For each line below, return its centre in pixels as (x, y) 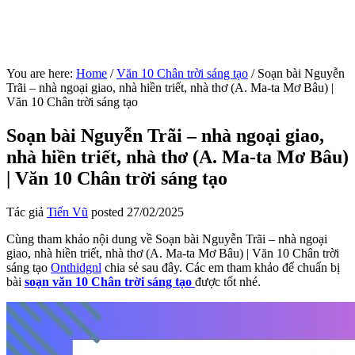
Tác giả (27, 212)
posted (107, 212)
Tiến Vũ (67, 212)
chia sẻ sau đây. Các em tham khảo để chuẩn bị (221, 267)
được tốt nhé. (228, 281)
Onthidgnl (76, 267)
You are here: (41, 73)
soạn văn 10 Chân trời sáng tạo (108, 281)
